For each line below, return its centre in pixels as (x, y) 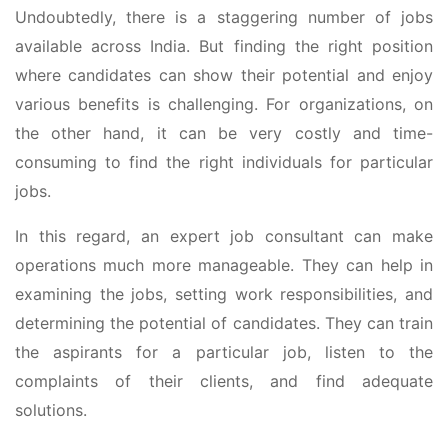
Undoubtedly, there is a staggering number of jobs (224, 16)
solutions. (51, 409)
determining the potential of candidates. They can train (224, 322)
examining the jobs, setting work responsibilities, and (224, 293)
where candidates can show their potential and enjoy (224, 74)
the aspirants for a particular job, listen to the (224, 351)
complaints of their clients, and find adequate (224, 380)
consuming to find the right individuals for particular (224, 161)
